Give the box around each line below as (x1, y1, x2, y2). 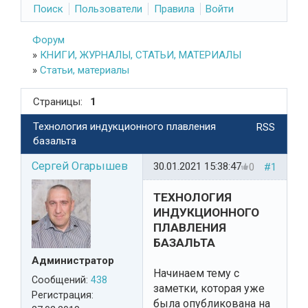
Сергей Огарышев (32, 159, 128, 173)
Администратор (32, 254, 114, 267)
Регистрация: (32, 289, 93, 301)
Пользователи (74, 2, 143, 15)
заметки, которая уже (153, 281, 265, 295)
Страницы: (32, 95, 82, 108)
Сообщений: (32, 274, 91, 286)
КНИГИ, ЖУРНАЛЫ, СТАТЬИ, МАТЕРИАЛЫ (39, 49, 241, 62)
